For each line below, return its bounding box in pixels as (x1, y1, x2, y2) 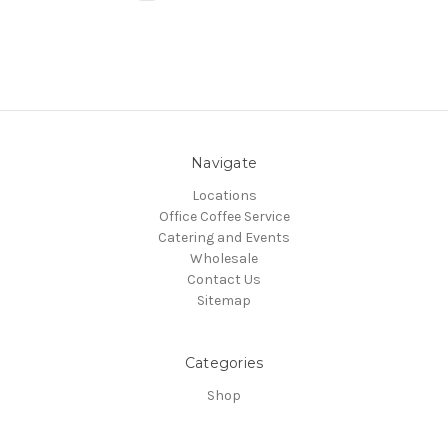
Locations (191, 186, 257, 204)
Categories (184, 353, 264, 372)
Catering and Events (158, 228, 290, 246)
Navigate (191, 153, 257, 172)
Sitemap (197, 291, 251, 309)
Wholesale (190, 249, 258, 267)
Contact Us (187, 270, 261, 288)
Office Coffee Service (158, 207, 290, 225)
